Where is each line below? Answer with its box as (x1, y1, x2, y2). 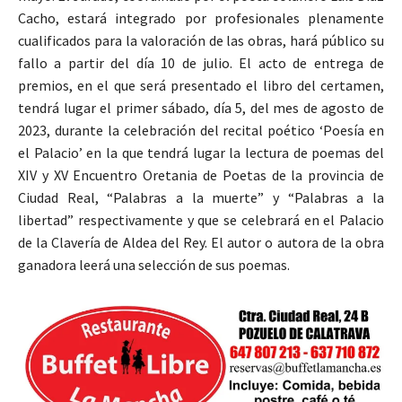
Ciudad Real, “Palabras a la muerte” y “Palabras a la (18, 188, 384, 206)
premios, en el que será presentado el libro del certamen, (18, 75, 384, 94)
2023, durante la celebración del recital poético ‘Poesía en (18, 120, 384, 139)
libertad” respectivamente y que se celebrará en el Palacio (18, 210, 384, 229)
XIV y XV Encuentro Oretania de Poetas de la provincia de (18, 165, 384, 184)
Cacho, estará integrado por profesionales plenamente (18, 8, 384, 27)
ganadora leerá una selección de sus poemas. (18, 255, 290, 274)
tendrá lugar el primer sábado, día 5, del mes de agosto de (18, 98, 384, 117)
